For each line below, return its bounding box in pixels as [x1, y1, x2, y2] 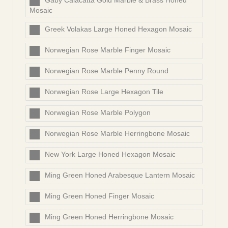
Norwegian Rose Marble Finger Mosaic [45, 46, 170, 54]
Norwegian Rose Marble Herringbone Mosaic [45, 129, 190, 138]
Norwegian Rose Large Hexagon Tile [45, 88, 163, 96]
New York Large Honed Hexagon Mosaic [45, 150, 176, 159]
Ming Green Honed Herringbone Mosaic [45, 213, 174, 221]
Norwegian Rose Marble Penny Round [45, 67, 168, 75]
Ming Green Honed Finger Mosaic [45, 192, 154, 201]
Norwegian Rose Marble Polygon [45, 108, 151, 117]
